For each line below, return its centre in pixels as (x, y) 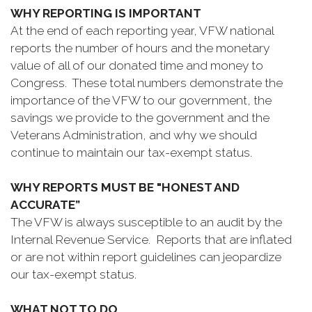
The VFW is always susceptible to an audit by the (146, 222)
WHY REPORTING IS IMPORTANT (106, 13)
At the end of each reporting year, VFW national (142, 31)
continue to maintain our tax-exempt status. (131, 153)
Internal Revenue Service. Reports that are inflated (151, 240)
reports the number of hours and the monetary (140, 48)
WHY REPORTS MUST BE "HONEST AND (125, 187)
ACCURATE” (45, 205)
